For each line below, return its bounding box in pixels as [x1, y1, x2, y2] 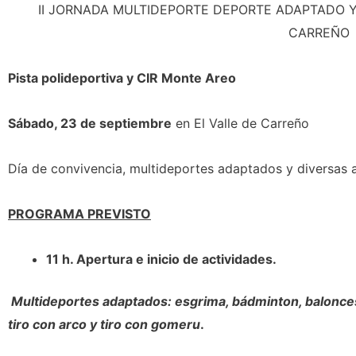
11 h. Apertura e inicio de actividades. [46, 251, 277, 267]
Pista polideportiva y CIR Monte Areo [8, 70, 236, 86]
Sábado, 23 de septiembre [8, 115, 172, 131]
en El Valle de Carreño [172, 115, 309, 131]
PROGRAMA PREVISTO [8, 206, 151, 222]
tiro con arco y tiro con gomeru [8, 316, 200, 332]
